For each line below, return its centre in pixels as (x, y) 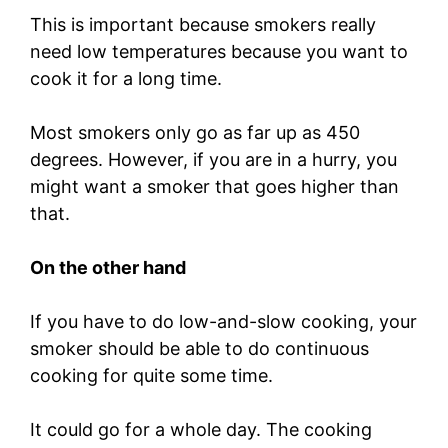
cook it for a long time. (128, 79)
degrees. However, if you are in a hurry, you (213, 160)
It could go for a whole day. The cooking (201, 430)
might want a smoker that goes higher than (214, 187)
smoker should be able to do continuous (199, 349)
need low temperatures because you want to (219, 52)
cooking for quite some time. (154, 376)
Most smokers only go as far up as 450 (195, 133)
